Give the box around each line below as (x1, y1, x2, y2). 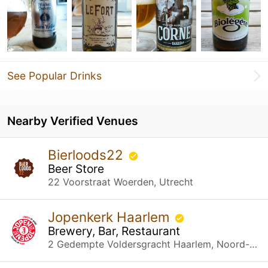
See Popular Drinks (7, 69, 102, 82)
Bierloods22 (48, 146, 127, 163)
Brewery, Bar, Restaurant (48, 223, 180, 238)
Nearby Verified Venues (7, 113, 138, 128)
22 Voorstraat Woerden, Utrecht (48, 175, 193, 188)
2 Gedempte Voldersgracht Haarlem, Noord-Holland (249, 237, 257, 250)
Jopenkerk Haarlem (48, 208, 173, 225)
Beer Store (48, 161, 104, 176)
